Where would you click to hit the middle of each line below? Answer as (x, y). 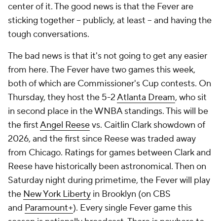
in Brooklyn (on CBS (131, 194)
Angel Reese (65, 125)
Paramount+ (49, 208)
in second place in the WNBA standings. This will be (108, 111)
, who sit (191, 97)
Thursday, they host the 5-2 (62, 97)
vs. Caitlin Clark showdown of (147, 125)
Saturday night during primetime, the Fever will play (109, 180)
